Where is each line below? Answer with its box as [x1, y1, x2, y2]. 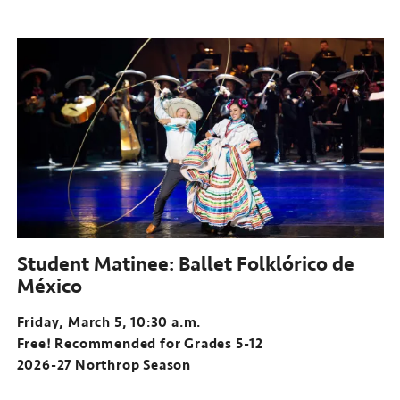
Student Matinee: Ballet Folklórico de [16, 250, 354, 277]
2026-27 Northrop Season [16, 355, 191, 374]
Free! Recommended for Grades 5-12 [16, 334, 263, 353]
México [16, 272, 82, 299]
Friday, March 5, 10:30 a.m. [16, 312, 202, 331]
